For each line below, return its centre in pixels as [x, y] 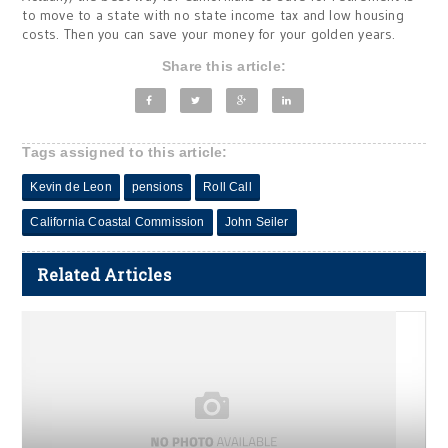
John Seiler [256, 222]
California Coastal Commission [117, 222]
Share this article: [224, 66]
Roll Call [227, 187]
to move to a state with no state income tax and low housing [213, 15]
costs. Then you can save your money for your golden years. [209, 34]
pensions [157, 187]
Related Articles [104, 274]
